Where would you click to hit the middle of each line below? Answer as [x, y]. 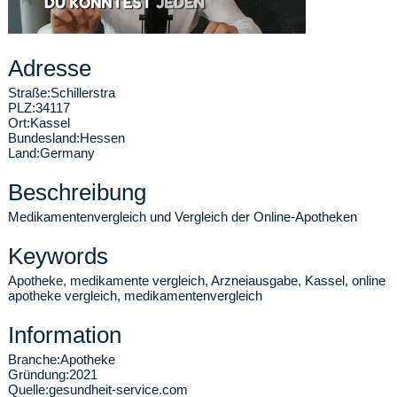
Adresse [50, 68]
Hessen [102, 138]
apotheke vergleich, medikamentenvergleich [135, 296]
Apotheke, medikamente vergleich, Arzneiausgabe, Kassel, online [197, 280]
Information [65, 335]
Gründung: [39, 374]
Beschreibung [77, 192]
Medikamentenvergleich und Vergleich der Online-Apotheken [183, 217]
